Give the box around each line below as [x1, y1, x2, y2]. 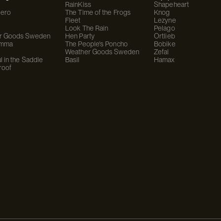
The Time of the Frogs [65, 8, 131, 16]
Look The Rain [65, 24, 109, 32]
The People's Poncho [65, 40, 128, 48]
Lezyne [154, 16, 176, 24]
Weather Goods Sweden [65, 48, 139, 56]
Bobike [154, 40, 176, 48]
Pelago [154, 24, 175, 32]
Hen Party [65, 32, 95, 40]
